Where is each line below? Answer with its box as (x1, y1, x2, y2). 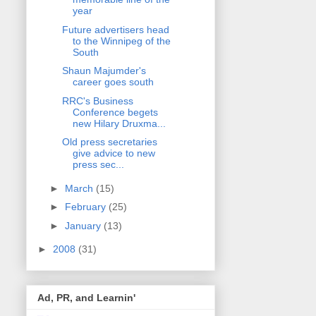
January (64, 219, 104, 231)
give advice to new (72, 147, 155, 159)
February (64, 201, 109, 213)
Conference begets (72, 106, 158, 118)
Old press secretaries (61, 136, 157, 148)
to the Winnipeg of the (72, 35, 171, 47)
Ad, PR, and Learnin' (37, 291, 135, 303)
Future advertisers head (61, 23, 169, 35)
